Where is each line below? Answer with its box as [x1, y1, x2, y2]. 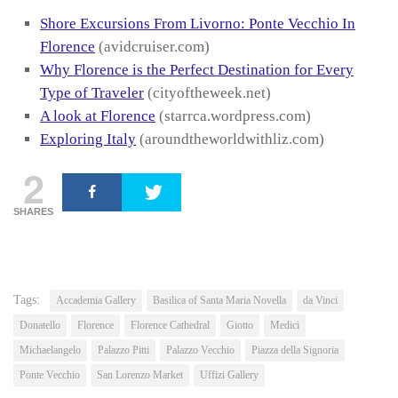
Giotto [227, 318, 253, 331]
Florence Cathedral [131, 318, 210, 331]
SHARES [13, 205, 53, 217]
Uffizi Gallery [200, 368, 259, 381]
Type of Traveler [40, 84, 144, 101]
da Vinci [303, 293, 338, 306]
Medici [270, 318, 299, 331]
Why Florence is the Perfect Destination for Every [40, 60, 354, 78]
